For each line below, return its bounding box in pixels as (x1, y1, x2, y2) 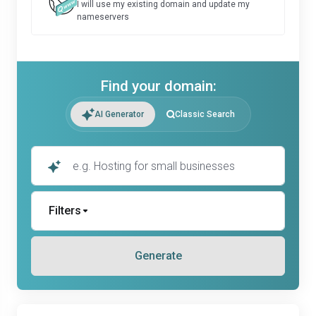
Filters (49, 204, 81, 217)
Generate (134, 249, 182, 262)
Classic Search (174, 109, 235, 119)
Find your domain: (99, 78, 217, 95)
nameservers (77, 12, 129, 22)
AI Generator (94, 109, 144, 119)
